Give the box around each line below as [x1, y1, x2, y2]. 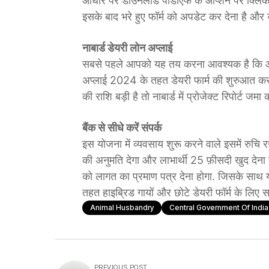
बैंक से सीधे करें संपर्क [82, 121, 162, 134]
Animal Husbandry [90, 203, 154, 212]
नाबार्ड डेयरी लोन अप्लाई [82, 41, 172, 54]
